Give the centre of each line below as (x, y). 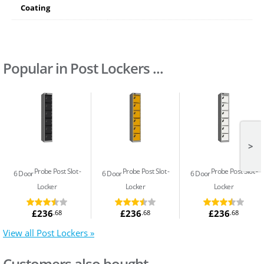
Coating (35, 7)
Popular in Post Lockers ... (83, 68)
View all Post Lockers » (49, 233)
